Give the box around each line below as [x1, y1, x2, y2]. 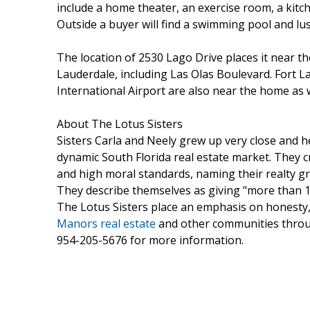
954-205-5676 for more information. [57, 232, 244, 248]
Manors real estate [57, 215, 156, 231]
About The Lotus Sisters [57, 116, 183, 131]
